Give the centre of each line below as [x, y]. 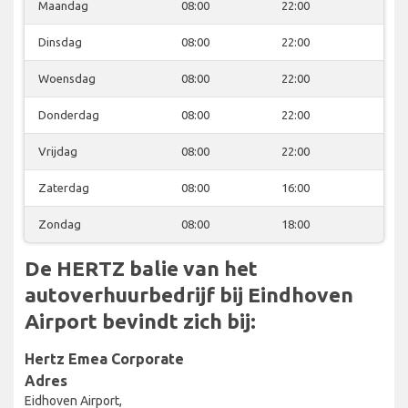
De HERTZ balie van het [141, 268]
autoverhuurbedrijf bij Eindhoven [189, 294]
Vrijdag [58, 151]
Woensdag [67, 78]
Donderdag [69, 114]
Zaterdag [64, 187]
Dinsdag [60, 41]
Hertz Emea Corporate [104, 358]
